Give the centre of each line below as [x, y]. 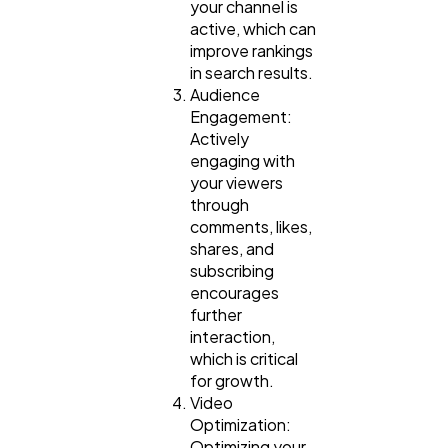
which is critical [244, 359]
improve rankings [251, 51]
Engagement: [241, 117]
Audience [225, 95]
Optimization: [240, 425]
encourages [234, 293]
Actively [219, 139]
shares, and [232, 249]
